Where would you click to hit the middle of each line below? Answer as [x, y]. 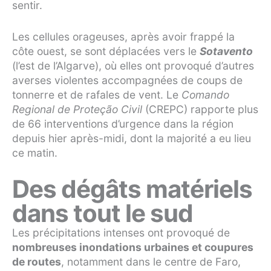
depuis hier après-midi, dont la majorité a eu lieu [132, 138]
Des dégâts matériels [132, 189]
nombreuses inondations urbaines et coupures [133, 247]
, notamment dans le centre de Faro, [151, 262]
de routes [37, 262]
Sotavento [226, 51]
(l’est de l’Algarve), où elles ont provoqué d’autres [133, 66]
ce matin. [35, 153]
